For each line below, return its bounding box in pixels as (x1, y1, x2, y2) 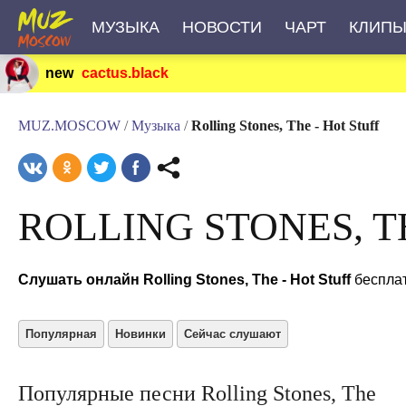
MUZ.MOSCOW (18, 118, 121, 133)
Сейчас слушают (184, 327, 281, 341)
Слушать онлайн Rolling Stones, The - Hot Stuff (18, 272, 351, 287)
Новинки (115, 327, 166, 341)
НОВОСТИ (181, 18, 262, 36)
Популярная (25, 327, 97, 341)
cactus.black (82, 65, 169, 81)
